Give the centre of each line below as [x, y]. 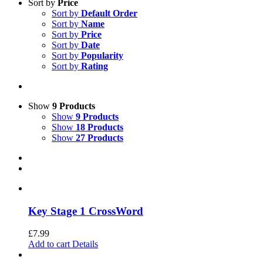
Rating [95, 66]
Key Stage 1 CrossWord [86, 211]
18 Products [100, 127]
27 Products [100, 137]
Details [84, 244]
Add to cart [49, 244]
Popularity [102, 55]
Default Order [109, 13]
